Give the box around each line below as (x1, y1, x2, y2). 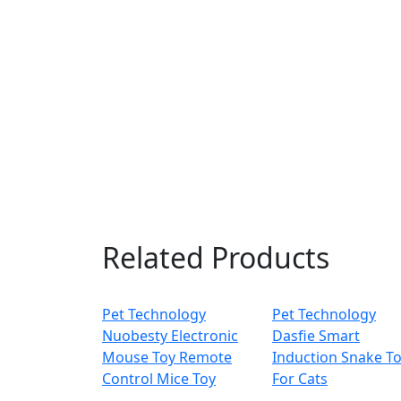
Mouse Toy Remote (102, 347, 232, 368)
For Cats (272, 369, 328, 389)
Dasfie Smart (272, 326, 360, 346)
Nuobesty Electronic (102, 326, 238, 346)
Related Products (102, 238, 329, 277)
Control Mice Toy (102, 369, 216, 389)
